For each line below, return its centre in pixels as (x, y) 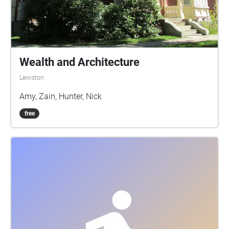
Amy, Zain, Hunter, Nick (61, 96)
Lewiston (32, 78)
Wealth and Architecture (79, 62)
